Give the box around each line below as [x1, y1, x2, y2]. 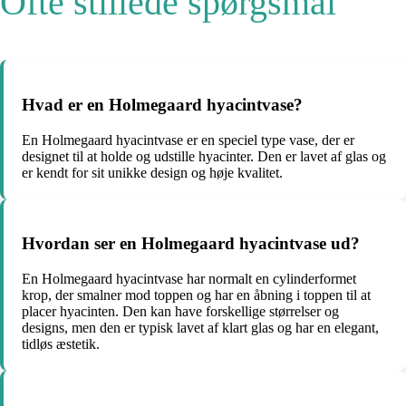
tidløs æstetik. [22, 336, 100, 353]
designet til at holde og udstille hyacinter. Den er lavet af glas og [22, 148, 386, 164]
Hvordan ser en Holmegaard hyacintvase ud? [22, 234, 360, 254]
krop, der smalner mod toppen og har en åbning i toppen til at [22, 287, 371, 304]
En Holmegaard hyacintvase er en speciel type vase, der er [22, 131, 354, 148]
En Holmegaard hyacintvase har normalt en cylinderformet [22, 271, 356, 287]
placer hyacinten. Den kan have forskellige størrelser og [22, 304, 339, 320]
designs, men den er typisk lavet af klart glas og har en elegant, [22, 320, 379, 336]
